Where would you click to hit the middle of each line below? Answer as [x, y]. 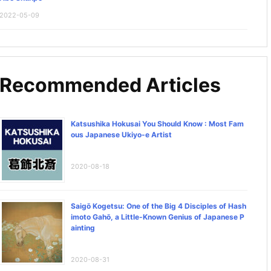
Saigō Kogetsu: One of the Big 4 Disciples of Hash [158, 206]
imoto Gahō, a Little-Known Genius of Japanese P [158, 217]
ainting [83, 227]
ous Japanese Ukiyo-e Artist [121, 134]
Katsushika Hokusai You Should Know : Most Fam [157, 123]
